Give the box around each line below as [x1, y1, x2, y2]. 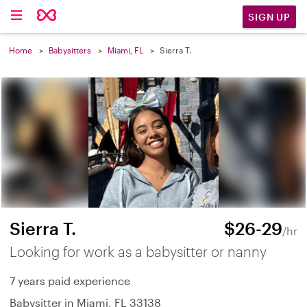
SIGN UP [248, 10, 291, 23]
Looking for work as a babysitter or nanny [10, 243, 267, 260]
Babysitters [49, 45, 91, 55]
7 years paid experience [10, 274, 130, 287]
